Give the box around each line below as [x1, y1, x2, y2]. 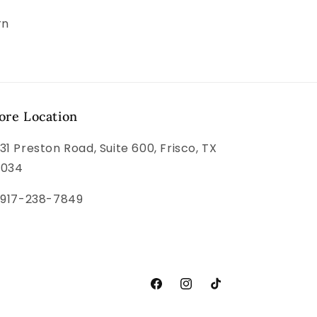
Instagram [178, 284, 234, 299]
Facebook [149, 284, 200, 299]
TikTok [208, 284, 242, 299]
